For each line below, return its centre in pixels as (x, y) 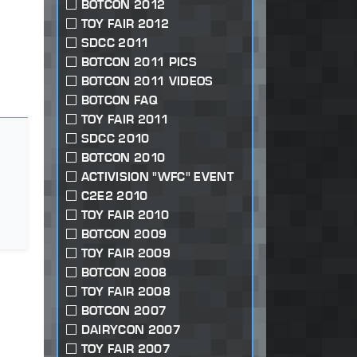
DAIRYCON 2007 (131, 330)
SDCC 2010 (115, 139)
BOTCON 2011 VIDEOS (147, 81)
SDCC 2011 (115, 43)
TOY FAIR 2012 (125, 24)
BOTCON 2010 (123, 158)
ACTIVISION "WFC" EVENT (157, 177)
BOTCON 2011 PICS (139, 62)
